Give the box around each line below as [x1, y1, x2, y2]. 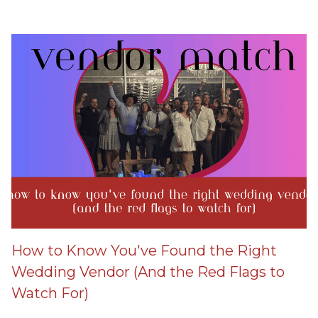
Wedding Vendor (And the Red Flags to [11, 263, 285, 280]
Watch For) [11, 284, 89, 302]
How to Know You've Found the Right [11, 241, 277, 259]
